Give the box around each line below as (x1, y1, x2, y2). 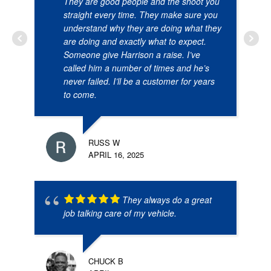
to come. (64, 88, 97, 100)
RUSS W (88, 136, 120, 148)
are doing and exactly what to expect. (64, 34, 206, 47)
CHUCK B (88, 255, 123, 267)
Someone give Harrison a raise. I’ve (64, 48, 200, 60)
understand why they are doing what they (64, 21, 221, 34)
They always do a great (122, 193, 212, 206)
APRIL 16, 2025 (88, 148, 144, 160)
